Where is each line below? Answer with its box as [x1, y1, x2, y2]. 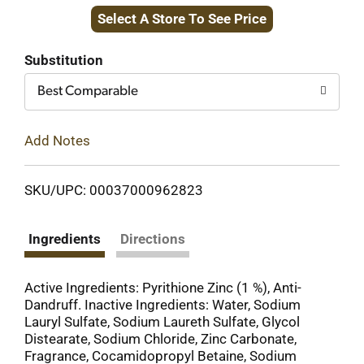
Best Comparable [37, 84, 138, 98]
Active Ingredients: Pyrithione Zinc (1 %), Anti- [24, 279, 301, 296]
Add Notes [24, 132, 90, 149]
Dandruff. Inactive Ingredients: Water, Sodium [24, 296, 301, 313]
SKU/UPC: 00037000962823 [24, 181, 203, 198]
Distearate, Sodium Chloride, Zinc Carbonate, [24, 330, 297, 347]
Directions [120, 230, 185, 247]
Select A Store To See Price [97, 11, 266, 27]
